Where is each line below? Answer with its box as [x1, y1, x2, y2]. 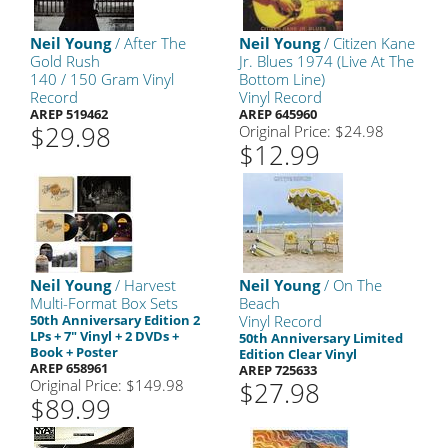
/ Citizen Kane [320, 33, 415, 53]
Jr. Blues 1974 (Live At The [239, 51, 414, 71]
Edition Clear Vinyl [239, 345, 357, 363]
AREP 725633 [239, 361, 317, 379]
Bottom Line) [239, 69, 325, 89]
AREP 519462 [30, 105, 108, 123]
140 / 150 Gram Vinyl [30, 69, 174, 89]
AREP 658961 [30, 359, 108, 377]
